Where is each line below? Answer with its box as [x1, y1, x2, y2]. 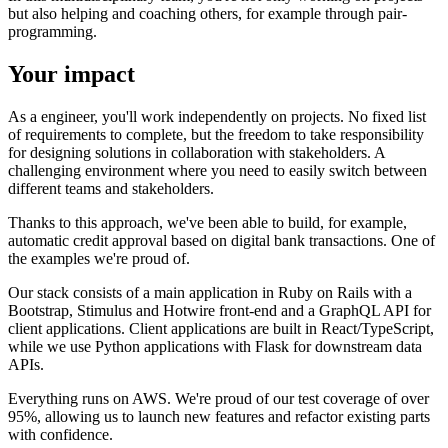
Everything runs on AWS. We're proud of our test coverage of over [8, 389, 429, 407]
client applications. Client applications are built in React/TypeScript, [8, 319, 434, 337]
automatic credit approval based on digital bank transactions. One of [8, 231, 435, 249]
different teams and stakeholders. [8, 179, 214, 197]
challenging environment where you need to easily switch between [8, 161, 427, 179]
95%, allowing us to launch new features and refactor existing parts [8, 407, 430, 425]
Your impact [8, 61, 135, 88]
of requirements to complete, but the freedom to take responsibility [8, 125, 424, 143]
